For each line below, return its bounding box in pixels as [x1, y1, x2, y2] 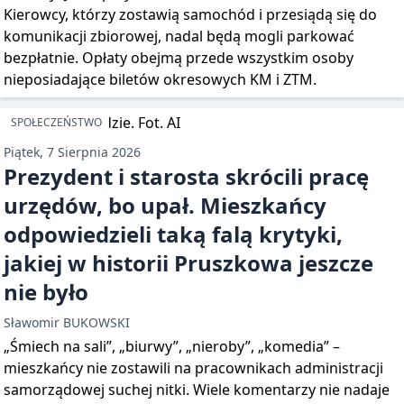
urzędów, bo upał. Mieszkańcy [4, 190, 326, 220]
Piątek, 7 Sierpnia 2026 [4, 143, 141, 161]
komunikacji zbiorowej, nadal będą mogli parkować [4, 26, 354, 46]
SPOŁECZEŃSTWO [11, 115, 102, 130]
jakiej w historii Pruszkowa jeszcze [4, 248, 373, 278]
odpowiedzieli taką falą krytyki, [4, 219, 343, 249]
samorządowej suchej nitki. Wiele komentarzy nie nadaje [4, 380, 390, 399]
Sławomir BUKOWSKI [4, 314, 130, 331]
